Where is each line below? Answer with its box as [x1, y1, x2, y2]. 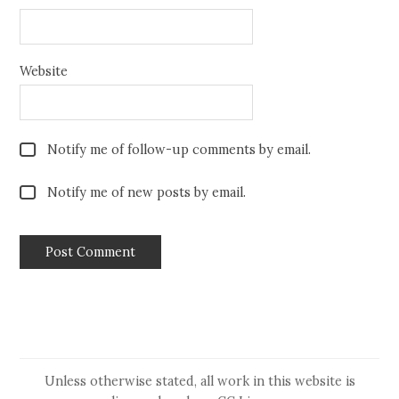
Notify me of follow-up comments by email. [47, 142, 312, 159]
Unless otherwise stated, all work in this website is [44, 372, 355, 389]
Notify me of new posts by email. [47, 184, 247, 201]
